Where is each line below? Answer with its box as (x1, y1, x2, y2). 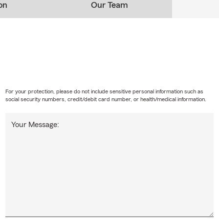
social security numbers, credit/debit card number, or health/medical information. (5, 96, 206, 102)
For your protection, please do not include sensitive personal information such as (5, 88, 203, 94)
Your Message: (11, 120, 59, 129)
